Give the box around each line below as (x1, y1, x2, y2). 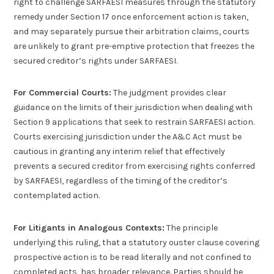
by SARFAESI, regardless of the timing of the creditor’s (13, 176, 228, 187)
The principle (165, 222, 218, 233)
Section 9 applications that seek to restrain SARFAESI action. (13, 117, 255, 128)
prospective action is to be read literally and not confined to (13, 251, 252, 262)
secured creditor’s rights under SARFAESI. (13, 55, 178, 66)
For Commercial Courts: (13, 87, 112, 98)
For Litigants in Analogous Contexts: (13, 222, 165, 233)
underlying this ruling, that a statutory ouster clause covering (13, 237, 260, 248)
